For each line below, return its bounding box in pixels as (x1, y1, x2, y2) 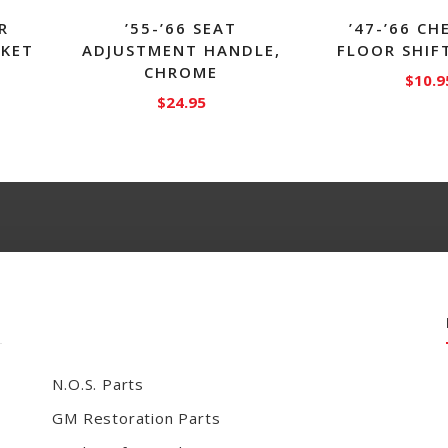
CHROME (144, 61, 219, 82)
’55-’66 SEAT (125, 17, 238, 38)
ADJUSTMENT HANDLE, (81, 39, 281, 60)
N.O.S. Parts (52, 374, 144, 395)
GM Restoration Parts (52, 408, 221, 429)
